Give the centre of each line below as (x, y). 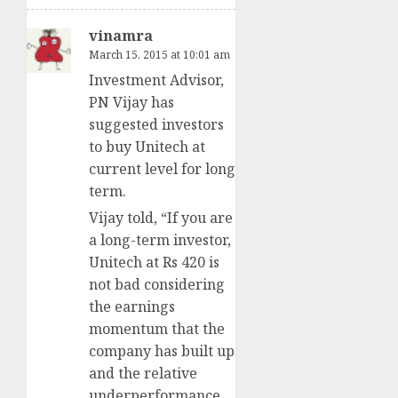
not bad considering (157, 285)
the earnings (132, 307)
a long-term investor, (160, 240)
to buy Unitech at (147, 147)
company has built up (162, 351)
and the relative (143, 374)
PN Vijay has (131, 103)
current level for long (162, 169)
